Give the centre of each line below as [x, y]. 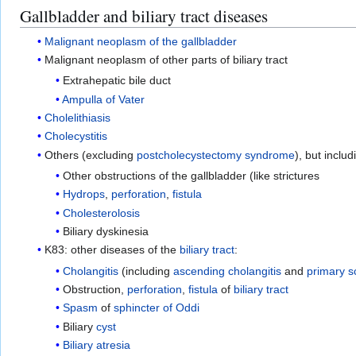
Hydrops [83, 194]
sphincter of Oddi [156, 308]
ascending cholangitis [227, 271]
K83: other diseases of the [112, 250]
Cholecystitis [76, 136]
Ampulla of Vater [103, 99]
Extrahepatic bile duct [116, 81]
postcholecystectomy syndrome [216, 155]
